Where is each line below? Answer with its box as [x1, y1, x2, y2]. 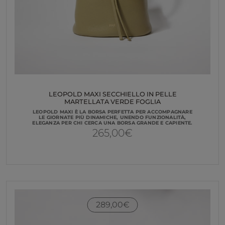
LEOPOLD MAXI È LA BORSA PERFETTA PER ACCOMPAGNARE [33, 108, 192, 115]
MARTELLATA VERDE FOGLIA [64, 98, 161, 106]
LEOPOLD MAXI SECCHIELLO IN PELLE [48, 90, 177, 98]
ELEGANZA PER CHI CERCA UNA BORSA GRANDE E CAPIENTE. [32, 120, 193, 126]
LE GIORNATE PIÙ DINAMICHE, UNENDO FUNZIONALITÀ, [39, 114, 186, 120]
